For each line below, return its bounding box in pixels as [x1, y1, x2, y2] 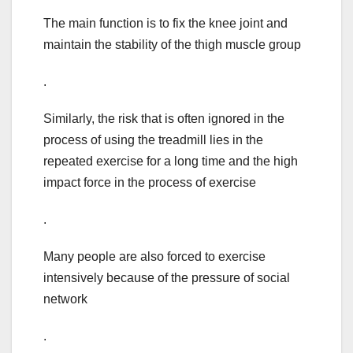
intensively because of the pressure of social [43, 271, 290, 285]
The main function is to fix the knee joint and [43, 17, 288, 31]
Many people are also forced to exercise [43, 250, 266, 264]
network [43, 292, 87, 307]
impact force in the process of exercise [43, 176, 256, 190]
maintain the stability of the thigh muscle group [43, 38, 301, 52]
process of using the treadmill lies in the [43, 133, 263, 147]
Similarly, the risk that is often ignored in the [43, 112, 284, 126]
